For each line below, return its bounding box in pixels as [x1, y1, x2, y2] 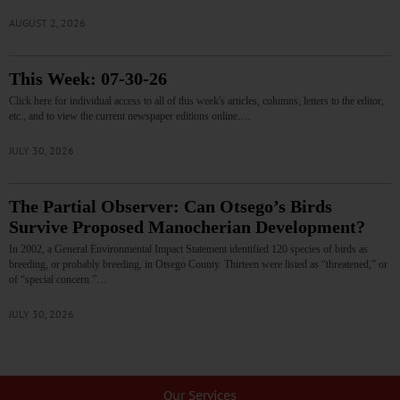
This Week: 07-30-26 [9, 69, 167, 88]
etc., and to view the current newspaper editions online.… [9, 109, 251, 122]
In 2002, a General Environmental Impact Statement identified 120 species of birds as [9, 242, 368, 255]
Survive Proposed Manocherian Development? [9, 217, 365, 237]
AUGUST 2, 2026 [9, 15, 86, 29]
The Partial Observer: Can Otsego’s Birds [9, 196, 332, 216]
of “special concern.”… [9, 272, 107, 286]
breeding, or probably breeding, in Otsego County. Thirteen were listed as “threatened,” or [9, 257, 387, 271]
